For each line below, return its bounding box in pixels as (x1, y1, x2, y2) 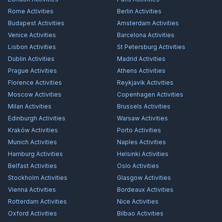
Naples (117, 138, 138, 146)
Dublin (8, 55, 26, 62)
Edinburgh (8, 114, 37, 122)
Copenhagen (117, 91, 155, 98)
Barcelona (117, 31, 146, 39)
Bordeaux (117, 186, 145, 193)
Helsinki (117, 150, 140, 158)
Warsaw (117, 114, 140, 122)
